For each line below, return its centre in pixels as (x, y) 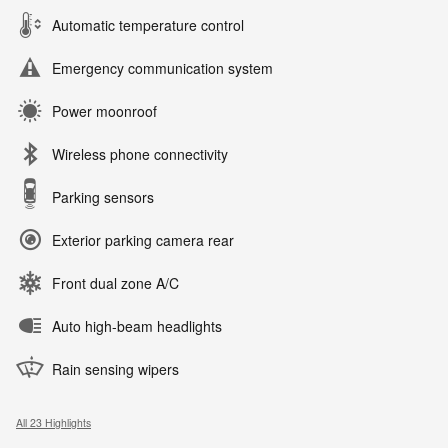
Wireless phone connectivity (140, 154)
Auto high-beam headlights (137, 326)
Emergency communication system (162, 68)
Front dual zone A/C (115, 283)
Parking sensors (103, 197)
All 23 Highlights (53, 423)
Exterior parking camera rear (143, 240)
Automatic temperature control (148, 25)
